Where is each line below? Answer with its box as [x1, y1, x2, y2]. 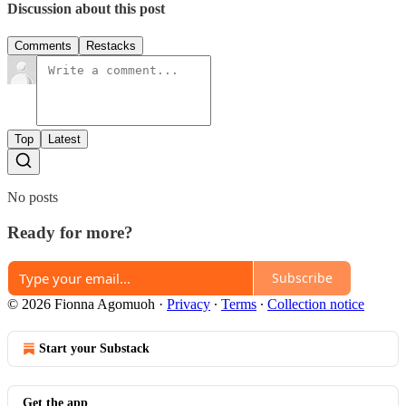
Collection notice [267, 295, 364, 312]
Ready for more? [7, 222, 133, 242]
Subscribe [272, 269, 333, 286]
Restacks [86, 39, 136, 53]
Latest [48, 132, 81, 147]
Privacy [167, 295, 210, 312]
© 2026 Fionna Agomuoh [7, 295, 155, 312]
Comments [14, 39, 72, 53]
